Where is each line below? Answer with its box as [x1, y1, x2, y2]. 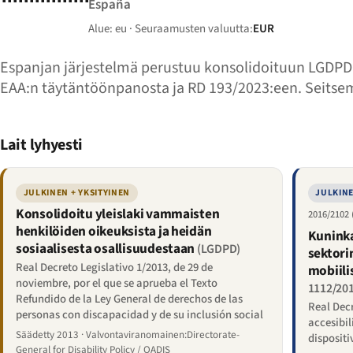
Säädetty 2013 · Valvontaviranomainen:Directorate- [16, 328, 240, 343]
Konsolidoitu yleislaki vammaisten [16, 204, 220, 225]
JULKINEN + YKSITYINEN [23, 186, 131, 200]
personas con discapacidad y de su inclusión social [16, 306, 263, 323]
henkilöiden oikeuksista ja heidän [16, 221, 212, 242]
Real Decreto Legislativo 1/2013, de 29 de [16, 258, 213, 276]
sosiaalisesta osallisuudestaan [16, 239, 195, 259]
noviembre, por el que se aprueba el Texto [16, 274, 217, 292]
